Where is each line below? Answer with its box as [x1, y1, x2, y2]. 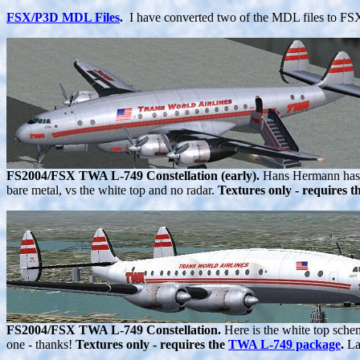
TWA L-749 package [228, 337, 341, 352]
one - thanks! [6, 337, 76, 352]
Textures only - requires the [76, 337, 228, 352]
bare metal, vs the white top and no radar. [6, 183, 218, 198]
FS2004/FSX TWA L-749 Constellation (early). [6, 169, 260, 183]
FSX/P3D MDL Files [6, 10, 120, 25]
